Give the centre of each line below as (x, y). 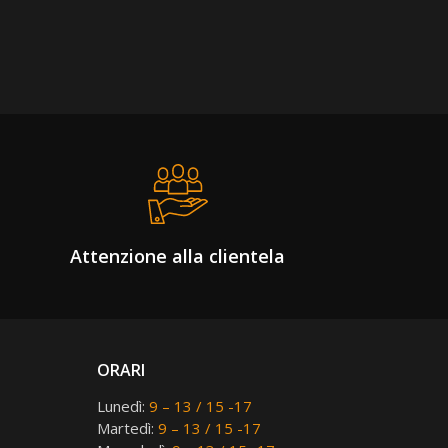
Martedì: (127, 428)
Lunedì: (122, 406)
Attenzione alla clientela (177, 256)
